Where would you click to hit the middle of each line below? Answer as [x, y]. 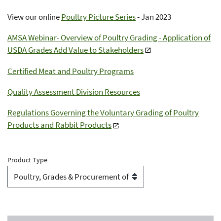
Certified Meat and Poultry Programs [71, 71]
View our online [34, 17]
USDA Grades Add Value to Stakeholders [75, 50]
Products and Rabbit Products [59, 125]
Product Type [27, 160]
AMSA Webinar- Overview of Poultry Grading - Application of [109, 37]
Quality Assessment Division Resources [74, 92]
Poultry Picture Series [98, 17]
